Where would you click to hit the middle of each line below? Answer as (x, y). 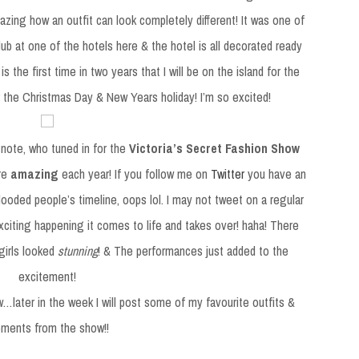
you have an (276, 173)
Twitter (228, 173)
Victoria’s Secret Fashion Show (215, 148)
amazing (35, 173)
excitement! (47, 276)
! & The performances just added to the (194, 250)
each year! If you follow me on (135, 173)
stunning (78, 250)
